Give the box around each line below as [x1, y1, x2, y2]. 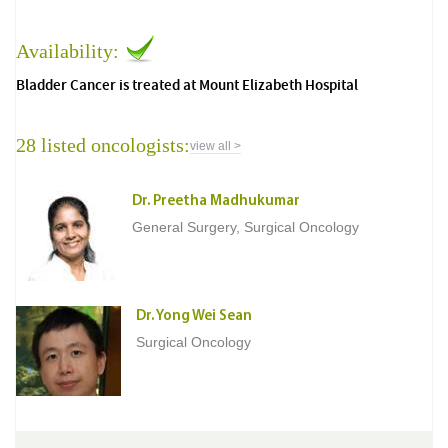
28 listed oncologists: [16, 133, 190, 156]
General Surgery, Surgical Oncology [132, 218, 359, 235]
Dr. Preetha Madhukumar [132, 193, 300, 209]
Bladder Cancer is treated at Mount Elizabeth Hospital [16, 75, 358, 96]
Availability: [16, 40, 124, 62]
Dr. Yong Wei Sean [136, 308, 252, 324]
